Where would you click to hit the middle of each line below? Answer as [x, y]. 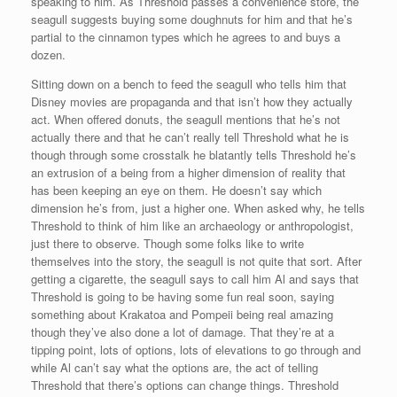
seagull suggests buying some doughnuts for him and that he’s [192, 19]
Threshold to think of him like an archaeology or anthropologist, [192, 226]
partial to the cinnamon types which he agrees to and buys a [186, 37]
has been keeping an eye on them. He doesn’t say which [176, 191]
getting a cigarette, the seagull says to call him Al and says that [195, 279]
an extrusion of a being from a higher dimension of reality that [188, 173]
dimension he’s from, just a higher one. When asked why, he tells [198, 208]
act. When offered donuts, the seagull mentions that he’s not [186, 120]
